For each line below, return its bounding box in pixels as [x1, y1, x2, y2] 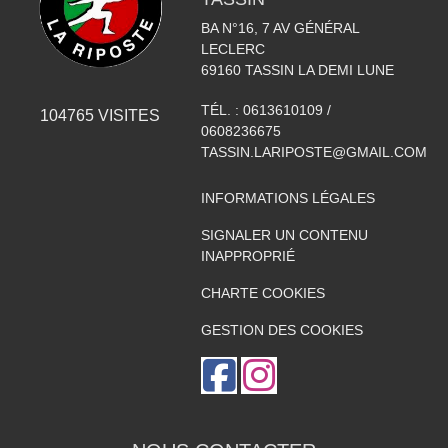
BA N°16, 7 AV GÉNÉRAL [200, 20, 359, 36]
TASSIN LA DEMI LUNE [244, 62, 394, 78]
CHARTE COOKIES [200, 285, 325, 301]
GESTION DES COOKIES [200, 322, 363, 338]
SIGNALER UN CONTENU [200, 227, 368, 243]
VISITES [94, 107, 161, 125]
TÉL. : [200, 102, 243, 118]
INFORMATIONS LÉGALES [200, 190, 375, 206]
